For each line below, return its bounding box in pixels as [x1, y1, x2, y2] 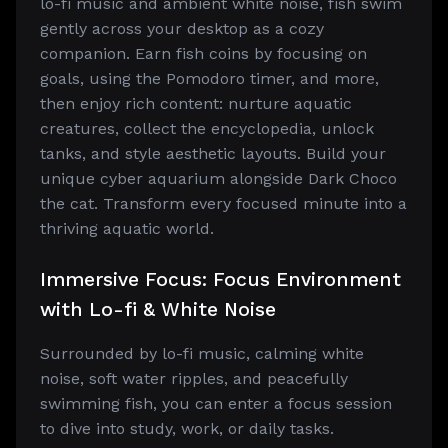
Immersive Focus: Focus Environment [40, 268, 401, 291]
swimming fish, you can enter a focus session [40, 394, 392, 413]
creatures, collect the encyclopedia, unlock [40, 119, 374, 138]
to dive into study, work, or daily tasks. [40, 419, 334, 438]
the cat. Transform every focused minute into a [40, 194, 407, 213]
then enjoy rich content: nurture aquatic [40, 94, 352, 113]
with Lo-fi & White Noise [40, 298, 276, 321]
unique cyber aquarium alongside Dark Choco [40, 169, 397, 188]
